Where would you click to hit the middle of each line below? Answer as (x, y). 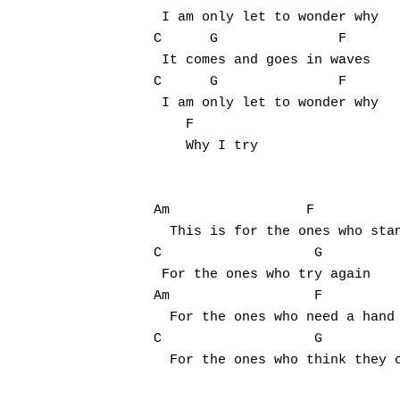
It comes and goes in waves (262, 60)
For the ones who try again (262, 275)
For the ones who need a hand (274, 317)
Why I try (206, 146)
